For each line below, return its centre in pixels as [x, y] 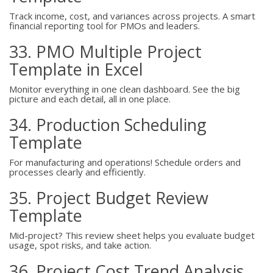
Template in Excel [76, 69]
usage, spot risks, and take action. [80, 245]
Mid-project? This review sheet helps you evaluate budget [132, 235]
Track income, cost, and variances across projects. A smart [132, 16]
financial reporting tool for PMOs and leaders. [105, 26]
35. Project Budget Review [109, 198]
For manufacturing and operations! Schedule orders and [125, 162]
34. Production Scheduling [108, 125]
